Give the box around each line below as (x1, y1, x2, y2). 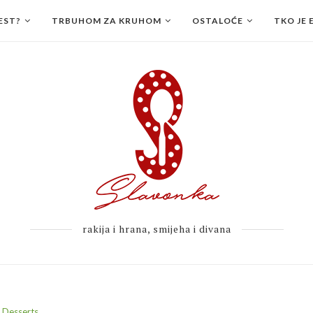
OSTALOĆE (192, 15, 243, 26)
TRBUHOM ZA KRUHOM (52, 15, 161, 26)
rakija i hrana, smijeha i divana (82, 222, 231, 235)
